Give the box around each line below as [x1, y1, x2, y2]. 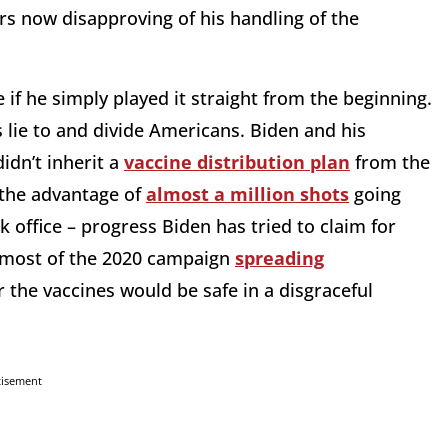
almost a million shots [146, 182, 349, 207]
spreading [235, 246, 324, 271]
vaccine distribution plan [124, 150, 350, 175]
